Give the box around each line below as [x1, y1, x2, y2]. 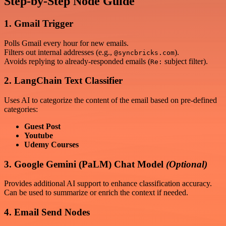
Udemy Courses [24, 140, 79, 149]
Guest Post [24, 122, 61, 131]
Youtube [24, 131, 53, 140]
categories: [4, 104, 38, 114]
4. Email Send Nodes [4, 207, 90, 218]
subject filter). [162, 56, 208, 66]
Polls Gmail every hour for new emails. [4, 38, 129, 47]
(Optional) [166, 158, 207, 169]
